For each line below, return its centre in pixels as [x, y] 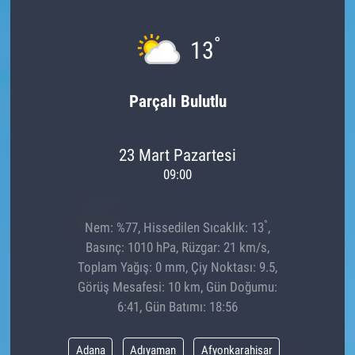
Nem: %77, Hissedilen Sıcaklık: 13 [174, 228]
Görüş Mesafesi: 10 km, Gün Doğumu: [177, 287]
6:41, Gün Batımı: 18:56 [177, 307]
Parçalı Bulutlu [177, 101]
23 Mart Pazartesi [177, 155]
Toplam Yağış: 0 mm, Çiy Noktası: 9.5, [177, 267]
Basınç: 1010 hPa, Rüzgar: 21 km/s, [177, 248]
